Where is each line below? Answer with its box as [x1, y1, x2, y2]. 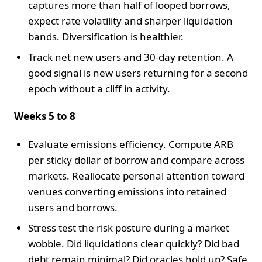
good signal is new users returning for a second [28, 65, 248, 80]
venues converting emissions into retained [28, 184, 226, 198]
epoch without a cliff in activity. [28, 81, 170, 95]
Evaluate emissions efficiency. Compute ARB [28, 137, 233, 151]
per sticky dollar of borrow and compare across [28, 153, 244, 167]
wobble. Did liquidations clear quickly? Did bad [28, 236, 239, 250]
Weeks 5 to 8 [14, 109, 75, 123]
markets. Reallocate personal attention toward [28, 168, 244, 182]
